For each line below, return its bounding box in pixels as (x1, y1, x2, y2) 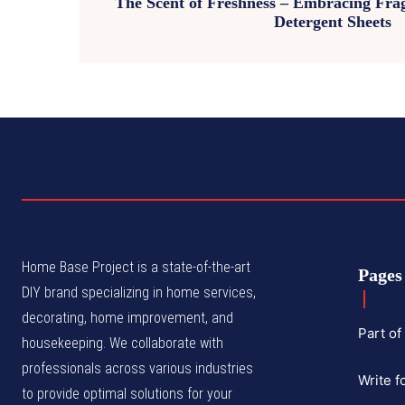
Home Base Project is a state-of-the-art (22, 258, 250, 276)
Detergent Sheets (274, 12, 392, 31)
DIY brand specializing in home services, (22, 283, 256, 301)
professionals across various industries (22, 359, 253, 377)
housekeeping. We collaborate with (22, 334, 223, 352)
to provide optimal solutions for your (22, 384, 232, 402)
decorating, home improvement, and (22, 308, 233, 326)
